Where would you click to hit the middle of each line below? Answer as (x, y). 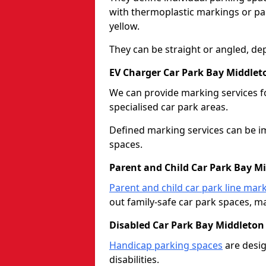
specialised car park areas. (169, 107)
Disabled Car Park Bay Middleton (187, 225)
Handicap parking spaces (166, 245)
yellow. (124, 26)
